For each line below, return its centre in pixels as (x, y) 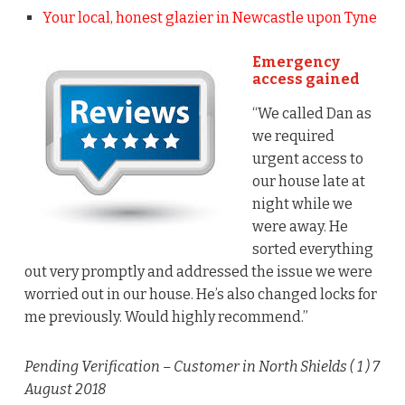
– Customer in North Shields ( (259, 367)
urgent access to (307, 159)
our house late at (308, 182)
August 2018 (65, 390)
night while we (302, 204)
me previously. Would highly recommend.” (166, 317)
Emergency (296, 62)
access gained (306, 80)
